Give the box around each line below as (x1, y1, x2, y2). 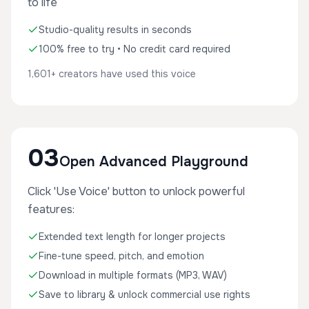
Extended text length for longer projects (39, 230, 226, 243)
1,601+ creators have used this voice (28, 68, 196, 80)
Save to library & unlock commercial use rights (39, 288, 250, 301)
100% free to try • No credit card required (39, 43, 230, 55)
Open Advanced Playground (59, 153, 248, 170)
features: (28, 202, 74, 217)
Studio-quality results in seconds (39, 23, 192, 36)
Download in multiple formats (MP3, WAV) (39, 269, 227, 281)
